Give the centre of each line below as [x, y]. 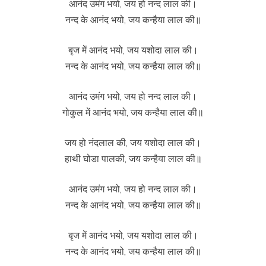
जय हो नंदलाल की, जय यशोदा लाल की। [133, 142]
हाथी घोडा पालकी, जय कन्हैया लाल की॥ [133, 159]
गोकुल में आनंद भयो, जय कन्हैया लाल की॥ [133, 112]
